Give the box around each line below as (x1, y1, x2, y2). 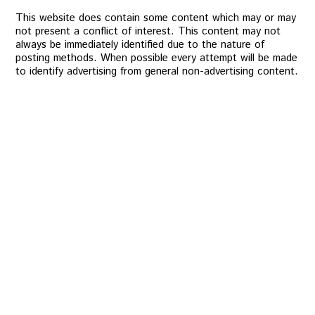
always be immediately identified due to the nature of (15, 37, 265, 52)
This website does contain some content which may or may (15, 11, 297, 25)
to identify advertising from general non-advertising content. (15, 64, 299, 79)
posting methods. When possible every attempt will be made (15, 51, 298, 65)
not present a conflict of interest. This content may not (15, 24, 281, 39)
